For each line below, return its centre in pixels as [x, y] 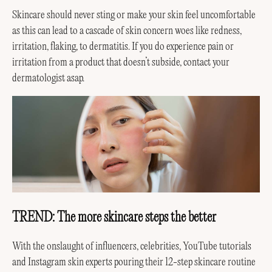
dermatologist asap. [48, 78]
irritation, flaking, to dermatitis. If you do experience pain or [123, 46]
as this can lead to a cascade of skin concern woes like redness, [127, 31]
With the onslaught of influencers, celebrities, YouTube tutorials [132, 247]
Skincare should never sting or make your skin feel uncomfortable [134, 15]
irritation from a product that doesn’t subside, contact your [121, 62]
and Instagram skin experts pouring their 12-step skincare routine [134, 263]
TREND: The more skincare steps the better [114, 218]
